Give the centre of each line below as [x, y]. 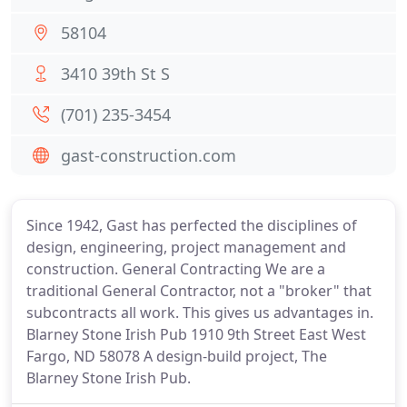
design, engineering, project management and [186, 247]
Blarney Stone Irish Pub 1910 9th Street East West [196, 334]
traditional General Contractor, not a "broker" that [199, 291]
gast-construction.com [149, 155]
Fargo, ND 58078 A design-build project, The [177, 356]
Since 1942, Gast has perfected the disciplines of [192, 225]
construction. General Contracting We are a [176, 269]
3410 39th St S [115, 74]
